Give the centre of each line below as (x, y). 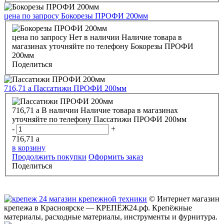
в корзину (29, 147)
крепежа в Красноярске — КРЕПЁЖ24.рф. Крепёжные (98, 207)
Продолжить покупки (49, 156)
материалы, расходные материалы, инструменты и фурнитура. (111, 216)
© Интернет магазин (183, 198)
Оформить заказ (116, 156)
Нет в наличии (94, 37)
